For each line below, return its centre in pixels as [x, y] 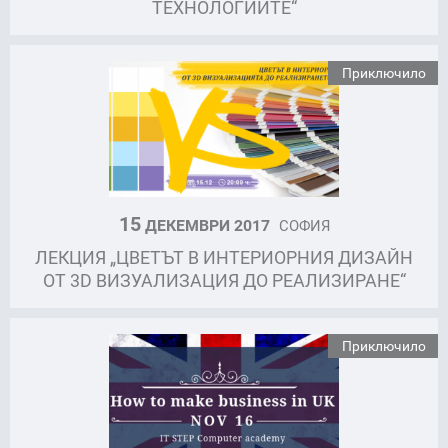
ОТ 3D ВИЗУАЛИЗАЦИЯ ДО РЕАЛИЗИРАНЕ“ [224, 280]
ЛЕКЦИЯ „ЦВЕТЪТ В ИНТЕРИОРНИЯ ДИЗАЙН [224, 257]
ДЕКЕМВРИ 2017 [207, 225]
